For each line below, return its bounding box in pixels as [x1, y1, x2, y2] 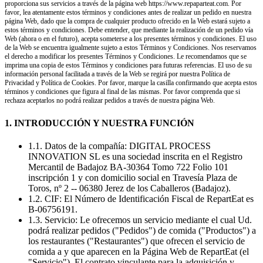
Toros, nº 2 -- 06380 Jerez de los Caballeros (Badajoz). [28, 183, 231, 193]
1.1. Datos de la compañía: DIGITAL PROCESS [28, 140, 211, 151]
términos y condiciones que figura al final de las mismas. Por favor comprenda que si [5, 87, 240, 96]
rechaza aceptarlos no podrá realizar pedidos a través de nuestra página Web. [5, 96, 215, 105]
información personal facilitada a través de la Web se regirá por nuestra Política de [5, 70, 230, 79]
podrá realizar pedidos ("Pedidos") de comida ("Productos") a [28, 225, 256, 235]
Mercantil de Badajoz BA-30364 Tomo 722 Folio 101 [28, 161, 228, 172]
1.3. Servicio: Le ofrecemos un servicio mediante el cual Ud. [28, 214, 252, 225]
